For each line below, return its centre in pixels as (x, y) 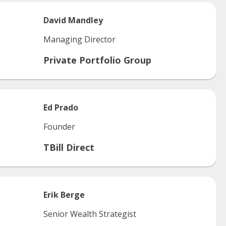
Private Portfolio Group (97, 60)
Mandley (86, 20)
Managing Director (79, 39)
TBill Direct (69, 147)
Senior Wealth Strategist (90, 214)
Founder (59, 127)
